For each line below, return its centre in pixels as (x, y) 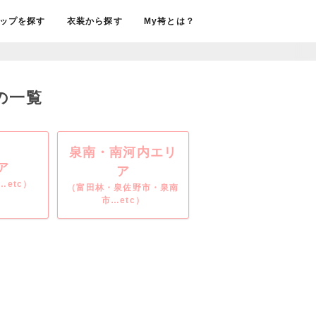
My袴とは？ (169, 21)
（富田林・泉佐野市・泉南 (123, 187)
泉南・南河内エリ (123, 152)
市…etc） (123, 200)
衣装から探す (95, 21)
